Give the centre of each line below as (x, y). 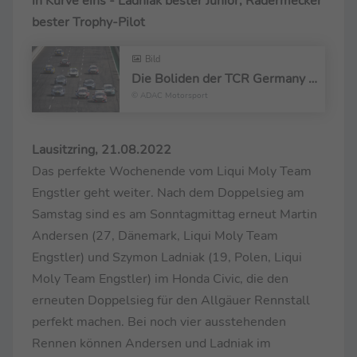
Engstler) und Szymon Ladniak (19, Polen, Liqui (167, 257)
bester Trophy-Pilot (88, 23)
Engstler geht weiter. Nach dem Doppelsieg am (168, 192)
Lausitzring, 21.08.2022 (102, 149)
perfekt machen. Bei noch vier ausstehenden (159, 322)
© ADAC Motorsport (170, 96)
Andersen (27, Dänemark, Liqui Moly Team (155, 235)
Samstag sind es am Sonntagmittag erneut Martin (175, 214)
